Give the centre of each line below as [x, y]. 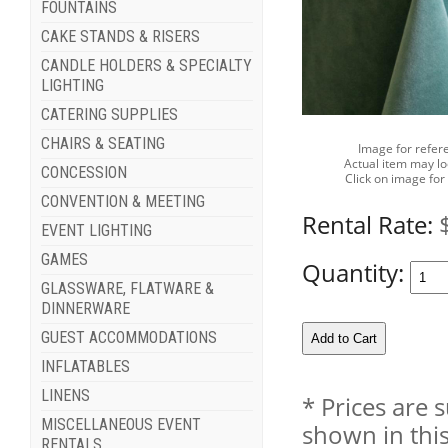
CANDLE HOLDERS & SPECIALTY [146, 66]
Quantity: [356, 272]
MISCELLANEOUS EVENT [120, 425]
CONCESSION [83, 173]
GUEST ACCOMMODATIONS [128, 338]
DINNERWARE [85, 309]
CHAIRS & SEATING [102, 144]
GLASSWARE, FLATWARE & [127, 289]
